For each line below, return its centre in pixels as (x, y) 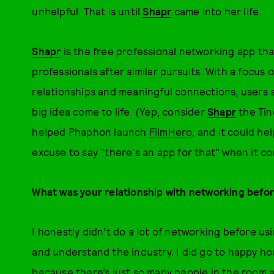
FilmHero (171, 131)
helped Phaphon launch (91, 131)
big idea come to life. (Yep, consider (120, 111)
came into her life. (217, 11)
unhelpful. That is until (87, 11)
